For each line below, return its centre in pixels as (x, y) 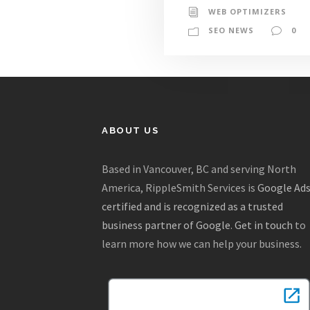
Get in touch (264, 225)
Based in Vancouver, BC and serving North (199, 169)
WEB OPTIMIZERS (247, 11)
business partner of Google (166, 225)
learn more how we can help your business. (202, 244)
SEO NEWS (231, 30)
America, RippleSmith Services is (180, 188)
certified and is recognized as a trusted (192, 207)
